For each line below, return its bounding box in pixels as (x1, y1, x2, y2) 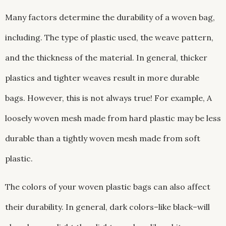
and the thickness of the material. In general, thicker (5, 52, 207, 63)
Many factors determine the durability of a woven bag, (5, 12, 215, 23)
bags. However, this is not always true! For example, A (5, 93, 212, 103)
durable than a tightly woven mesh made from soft (5, 133, 200, 144)
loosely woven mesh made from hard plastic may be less (5, 113, 221, 124)
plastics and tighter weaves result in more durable (5, 73, 199, 83)
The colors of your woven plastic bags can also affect (5, 182, 210, 192)
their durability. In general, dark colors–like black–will (5, 202, 210, 212)
